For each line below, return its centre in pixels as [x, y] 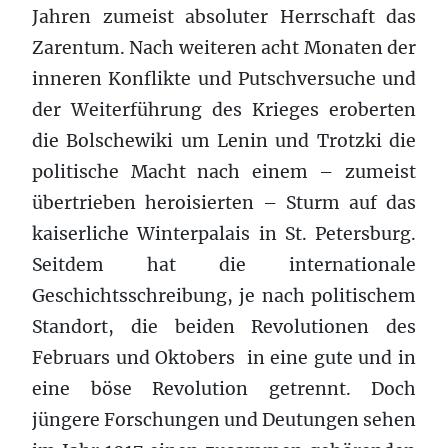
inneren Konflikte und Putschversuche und [224, 79]
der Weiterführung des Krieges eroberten [224, 110]
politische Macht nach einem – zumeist [224, 172]
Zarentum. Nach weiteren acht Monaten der [224, 48]
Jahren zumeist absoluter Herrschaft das [224, 17]
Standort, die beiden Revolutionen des [224, 327]
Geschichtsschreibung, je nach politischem [224, 296]
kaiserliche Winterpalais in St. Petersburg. [224, 234]
